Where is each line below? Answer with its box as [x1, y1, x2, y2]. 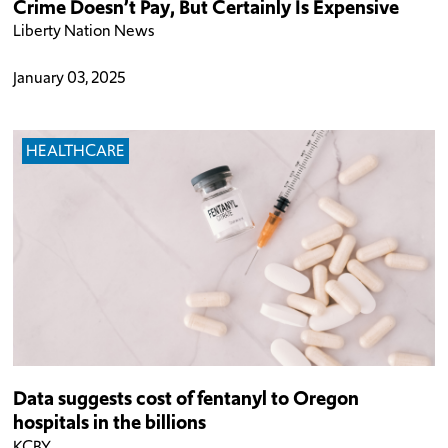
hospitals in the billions [13, 408, 207, 437]
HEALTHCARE [26, 139, 126, 163]
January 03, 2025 [13, 65, 127, 89]
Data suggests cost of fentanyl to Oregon [13, 384, 360, 413]
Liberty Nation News [13, 19, 156, 43]
